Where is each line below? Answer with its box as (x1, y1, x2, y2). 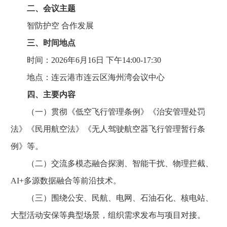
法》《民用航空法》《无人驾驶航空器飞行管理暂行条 (11, 125, 205, 133)
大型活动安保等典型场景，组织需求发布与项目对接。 (11, 211, 205, 219)
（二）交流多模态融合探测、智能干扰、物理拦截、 (11, 159, 213, 168)
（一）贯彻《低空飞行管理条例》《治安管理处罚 (11, 107, 205, 116)
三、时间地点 (27, 39, 75, 47)
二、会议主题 (27, 4, 75, 13)
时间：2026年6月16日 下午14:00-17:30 (11, 56, 161, 64)
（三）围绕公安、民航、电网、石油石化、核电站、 (11, 194, 213, 202)
